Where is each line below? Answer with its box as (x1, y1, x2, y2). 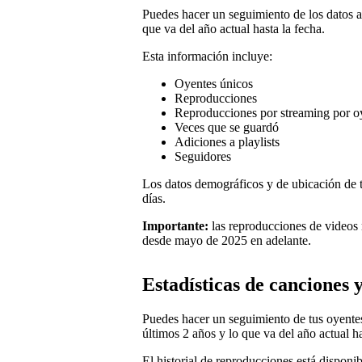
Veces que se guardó (175, 120, 279, 134)
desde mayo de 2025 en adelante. (142, 233, 311, 247)
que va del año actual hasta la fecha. (142, 21, 325, 36)
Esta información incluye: (142, 48, 272, 63)
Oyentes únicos (175, 76, 253, 90)
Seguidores (175, 149, 231, 163)
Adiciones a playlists (175, 134, 280, 149)
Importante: (142, 218, 208, 233)
